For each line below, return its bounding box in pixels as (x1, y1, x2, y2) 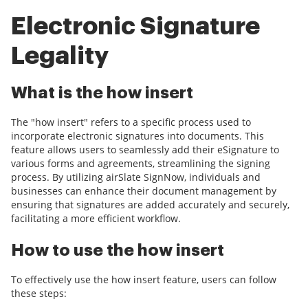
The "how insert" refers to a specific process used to (11, 115, 251, 129)
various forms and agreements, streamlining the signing (11, 157, 270, 170)
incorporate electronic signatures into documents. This (11, 129, 264, 143)
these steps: (11, 287, 67, 300)
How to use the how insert (11, 242, 224, 259)
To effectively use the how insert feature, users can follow (11, 273, 276, 287)
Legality (11, 43, 109, 69)
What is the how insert (11, 85, 193, 102)
